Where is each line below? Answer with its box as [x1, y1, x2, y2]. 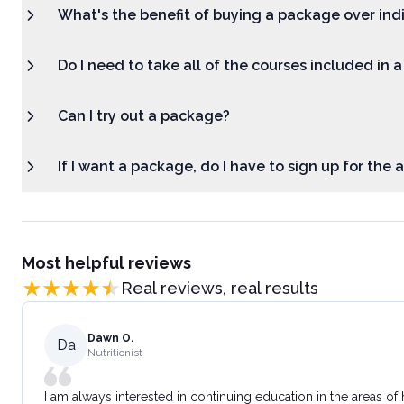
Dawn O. [87, 332, 133, 344]
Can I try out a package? [58, 107, 230, 124]
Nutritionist [87, 346, 142, 359]
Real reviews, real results [121, 279, 318, 298]
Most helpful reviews [22, 253, 191, 272]
